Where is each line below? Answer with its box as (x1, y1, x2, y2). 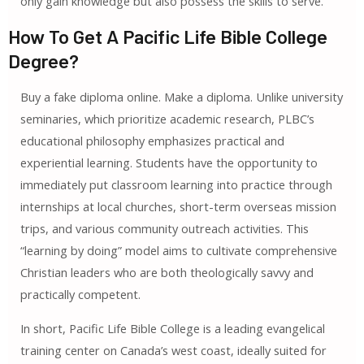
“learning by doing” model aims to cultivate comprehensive (19, 242, 337, 259)
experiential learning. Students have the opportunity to (19, 154, 318, 171)
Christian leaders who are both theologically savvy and (19, 264, 314, 281)
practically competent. (19, 286, 141, 303)
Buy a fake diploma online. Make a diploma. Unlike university (19, 89, 343, 106)
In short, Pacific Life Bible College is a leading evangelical (19, 319, 325, 336)
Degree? (8, 48, 79, 72)
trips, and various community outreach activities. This (19, 220, 309, 237)
